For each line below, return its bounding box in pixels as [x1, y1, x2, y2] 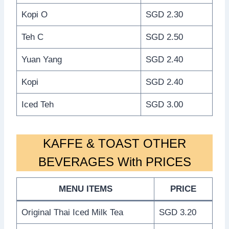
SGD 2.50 [145, 32, 183, 42]
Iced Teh [21, 99, 54, 109]
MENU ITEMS [58, 184, 112, 194]
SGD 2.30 [145, 9, 183, 19]
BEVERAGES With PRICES [38, 154, 191, 169]
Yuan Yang [21, 54, 62, 64]
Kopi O [21, 9, 48, 19]
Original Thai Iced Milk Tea [21, 207, 123, 217]
